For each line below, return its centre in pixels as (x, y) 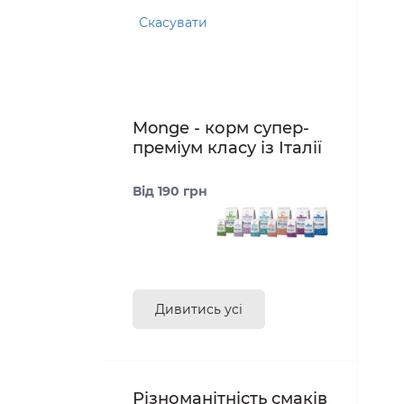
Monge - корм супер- (221, 129)
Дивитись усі (199, 310)
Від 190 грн (170, 192)
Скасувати (173, 23)
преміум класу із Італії (227, 148)
